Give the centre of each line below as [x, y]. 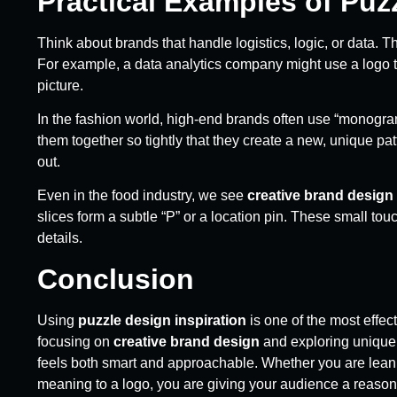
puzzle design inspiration [162, 320]
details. [60, 238]
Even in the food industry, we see [142, 196]
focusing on [75, 341]
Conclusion [116, 279]
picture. [60, 85]
